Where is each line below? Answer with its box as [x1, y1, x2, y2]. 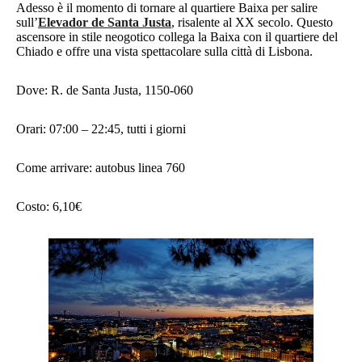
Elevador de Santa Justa [38, 15, 171, 30]
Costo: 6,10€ [16, 200, 82, 214]
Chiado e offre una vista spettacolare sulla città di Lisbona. [16, 44, 316, 59]
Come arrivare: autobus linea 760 [16, 161, 185, 175]
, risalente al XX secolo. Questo [171, 15, 333, 30]
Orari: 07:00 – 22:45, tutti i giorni [16, 122, 186, 137]
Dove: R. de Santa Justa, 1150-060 [16, 83, 196, 98]
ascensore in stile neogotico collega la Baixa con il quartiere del [16, 30, 338, 44]
